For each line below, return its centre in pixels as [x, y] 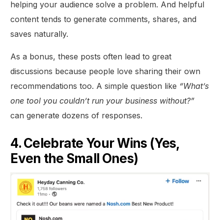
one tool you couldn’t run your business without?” [103, 101]
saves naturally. [40, 34]
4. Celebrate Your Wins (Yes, [95, 143]
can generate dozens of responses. [77, 116]
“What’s [194, 86]
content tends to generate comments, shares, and [104, 19]
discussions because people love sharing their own [106, 71]
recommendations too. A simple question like [95, 86]
